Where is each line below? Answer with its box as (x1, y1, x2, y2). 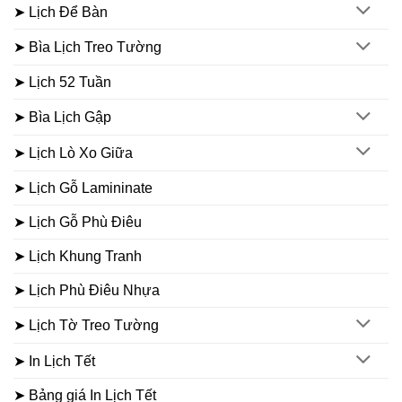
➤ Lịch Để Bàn (13, 4, 108, 20)
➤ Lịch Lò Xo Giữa (13, 144, 133, 161)
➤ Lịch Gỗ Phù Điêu (13, 214, 142, 230)
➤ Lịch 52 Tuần (13, 74, 111, 91)
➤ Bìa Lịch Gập (13, 109, 111, 126)
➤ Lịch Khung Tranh (13, 248, 142, 264)
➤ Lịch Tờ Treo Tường (13, 317, 159, 333)
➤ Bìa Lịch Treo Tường (13, 39, 162, 56)
